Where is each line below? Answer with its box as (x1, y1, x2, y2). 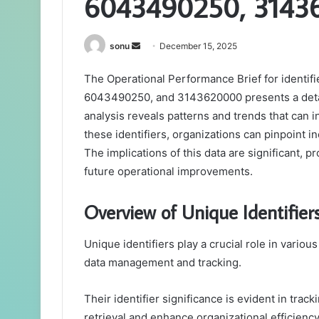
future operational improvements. (84, 164, 253, 179)
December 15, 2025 (159, 40, 237, 51)
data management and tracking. (84, 255, 241, 269)
